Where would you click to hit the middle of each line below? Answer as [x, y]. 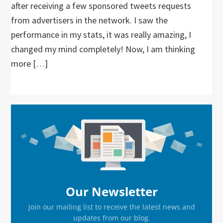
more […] [30, 63]
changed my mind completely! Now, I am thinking [103, 49]
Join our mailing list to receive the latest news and [111, 207]
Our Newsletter [111, 192]
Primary [36, 113]
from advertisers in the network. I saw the [90, 20]
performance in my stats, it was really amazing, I [101, 35]
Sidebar [36, 131]
